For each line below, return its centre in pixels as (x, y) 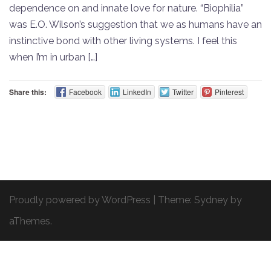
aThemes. (31, 221)
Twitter (183, 92)
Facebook (85, 92)
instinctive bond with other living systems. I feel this (123, 41)
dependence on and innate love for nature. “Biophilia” (126, 8)
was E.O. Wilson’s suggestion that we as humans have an (135, 24)
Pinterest (229, 92)
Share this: (28, 92)
